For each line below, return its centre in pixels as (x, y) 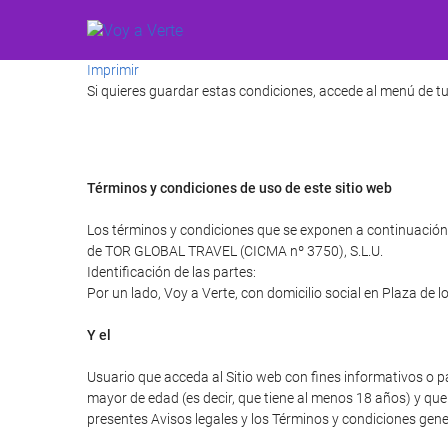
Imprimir (113, 70)
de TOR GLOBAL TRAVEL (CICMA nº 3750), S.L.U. (235, 251)
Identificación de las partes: (171, 272)
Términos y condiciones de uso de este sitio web (239, 188)
